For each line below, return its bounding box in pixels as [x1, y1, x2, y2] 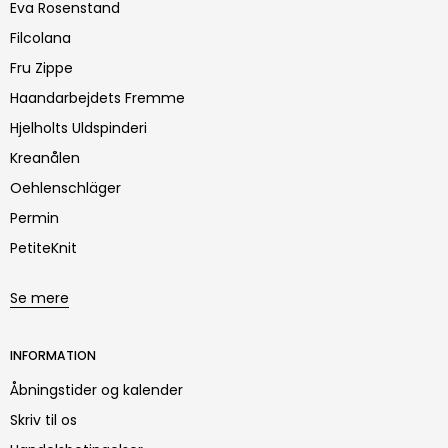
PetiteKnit [10, 237, 77, 258]
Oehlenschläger [10, 177, 121, 198]
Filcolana [10, 27, 71, 48]
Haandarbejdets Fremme [10, 87, 185, 108]
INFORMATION [10, 346, 96, 364]
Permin [10, 207, 59, 228]
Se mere [10, 287, 69, 308]
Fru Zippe [10, 57, 73, 78]
